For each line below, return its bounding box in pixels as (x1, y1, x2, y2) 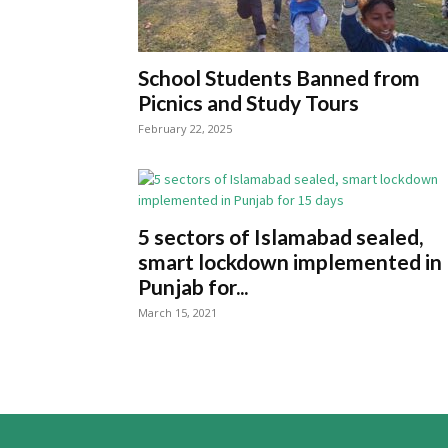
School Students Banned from (138, 65, 420, 90)
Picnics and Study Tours (138, 90, 359, 115)
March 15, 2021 (138, 305, 217, 320)
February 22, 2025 (138, 121, 232, 136)
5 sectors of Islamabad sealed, (138, 224, 423, 249)
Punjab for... (138, 274, 248, 299)
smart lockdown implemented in (138, 249, 442, 274)
